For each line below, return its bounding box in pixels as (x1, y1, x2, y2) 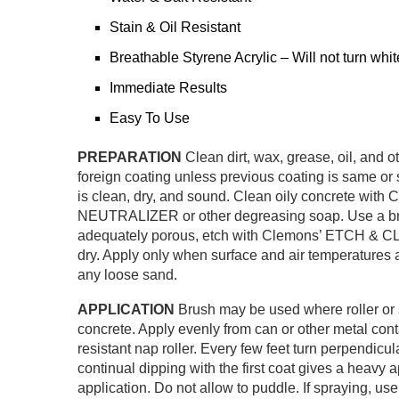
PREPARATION (77, 149, 182, 165)
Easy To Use (110, 110, 190, 126)
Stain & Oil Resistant (110, 19, 240, 35)
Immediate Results (110, 79, 227, 95)
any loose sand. (77, 266, 177, 282)
